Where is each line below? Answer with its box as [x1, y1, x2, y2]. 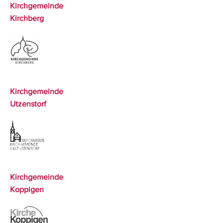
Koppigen [10, 185, 44, 194]
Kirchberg [10, 14, 44, 22]
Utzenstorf [10, 100, 46, 108]
